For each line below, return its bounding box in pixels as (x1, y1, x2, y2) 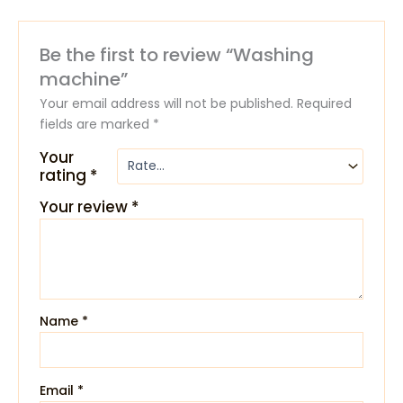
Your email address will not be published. (40, 94, 294, 112)
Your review (40, 195, 132, 218)
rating (40, 164, 91, 186)
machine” (40, 66, 129, 92)
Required (297, 94, 353, 112)
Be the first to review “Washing (40, 41, 315, 67)
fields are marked (40, 114, 154, 133)
